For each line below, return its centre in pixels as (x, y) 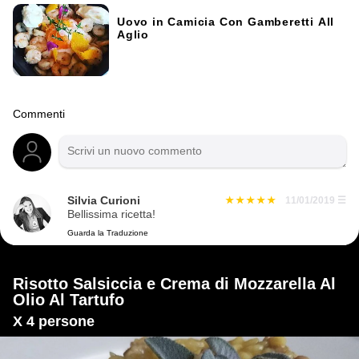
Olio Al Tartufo (69, 299)
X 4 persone (54, 321)
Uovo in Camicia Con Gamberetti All (226, 22)
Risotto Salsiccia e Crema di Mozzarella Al (174, 283)
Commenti (39, 114)
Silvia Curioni (104, 200)
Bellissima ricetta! (111, 214)
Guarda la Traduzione (108, 233)
